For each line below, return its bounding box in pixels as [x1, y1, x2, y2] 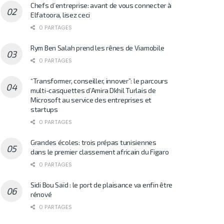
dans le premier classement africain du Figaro [30, 147, 169, 156]
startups [30, 104, 58, 113]
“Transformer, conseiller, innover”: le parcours [30, 76, 168, 85]
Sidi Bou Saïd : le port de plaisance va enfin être [30, 180, 173, 189]
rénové [30, 189, 52, 198]
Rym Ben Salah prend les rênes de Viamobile [30, 43, 164, 52]
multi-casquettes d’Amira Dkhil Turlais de [30, 85, 156, 94]
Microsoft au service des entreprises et [30, 95, 152, 104]
